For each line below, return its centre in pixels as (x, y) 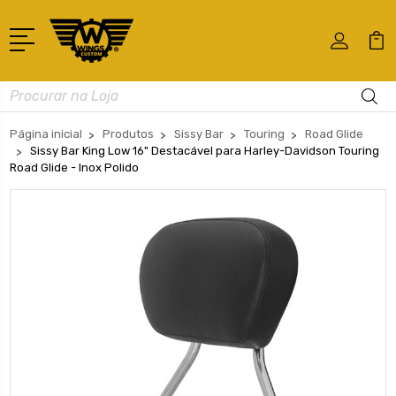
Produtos (128, 133)
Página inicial (46, 133)
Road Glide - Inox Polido (74, 167)
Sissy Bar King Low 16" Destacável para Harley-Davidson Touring (205, 150)
